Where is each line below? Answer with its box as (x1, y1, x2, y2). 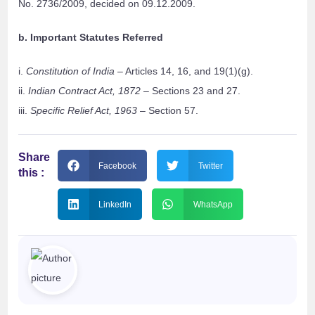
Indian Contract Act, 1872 (28, 85, 141, 97)
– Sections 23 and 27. (141, 85, 241, 97)
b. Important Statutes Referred (18, 32, 164, 44)
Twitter (198, 160, 223, 171)
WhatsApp (193, 199, 233, 210)
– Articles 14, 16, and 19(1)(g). (115, 65, 254, 77)
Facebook (98, 160, 137, 171)
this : (18, 167, 45, 179)
